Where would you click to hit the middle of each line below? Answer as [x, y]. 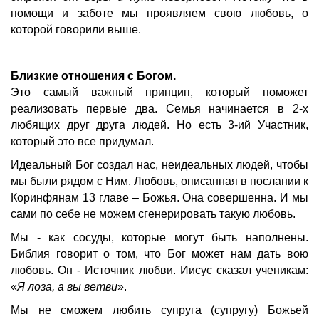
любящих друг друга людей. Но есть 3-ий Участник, [159, 125]
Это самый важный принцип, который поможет [159, 93]
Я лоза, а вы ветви [67, 287]
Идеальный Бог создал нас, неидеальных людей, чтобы [159, 165]
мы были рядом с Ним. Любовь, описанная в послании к [159, 182]
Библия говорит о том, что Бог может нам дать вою [159, 254]
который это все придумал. [84, 142]
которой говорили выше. [76, 30]
